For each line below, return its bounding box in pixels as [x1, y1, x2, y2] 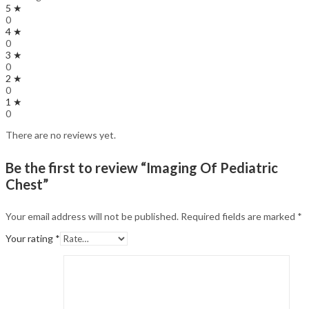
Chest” [6, 175, 48, 192]
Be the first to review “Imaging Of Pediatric [6, 159, 278, 176]
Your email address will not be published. [6, 210, 179, 223]
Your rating [6, 232, 55, 245]
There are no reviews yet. [6, 129, 116, 141]
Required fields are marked [181, 210, 297, 223]
